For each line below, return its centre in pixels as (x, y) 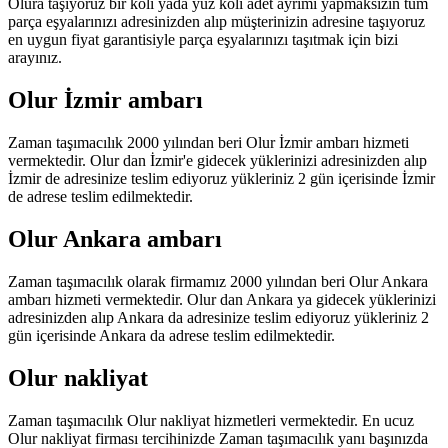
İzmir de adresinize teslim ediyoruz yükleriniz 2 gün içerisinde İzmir (221, 179)
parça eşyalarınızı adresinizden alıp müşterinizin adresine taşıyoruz (216, 22)
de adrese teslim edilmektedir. (100, 197)
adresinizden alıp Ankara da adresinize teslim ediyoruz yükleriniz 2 (218, 318)
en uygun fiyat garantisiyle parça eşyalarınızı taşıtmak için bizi (203, 40)
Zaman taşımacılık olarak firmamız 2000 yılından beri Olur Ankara (218, 282)
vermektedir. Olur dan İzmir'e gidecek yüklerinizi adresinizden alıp (217, 161)
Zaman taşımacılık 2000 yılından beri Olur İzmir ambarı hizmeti (208, 143)
